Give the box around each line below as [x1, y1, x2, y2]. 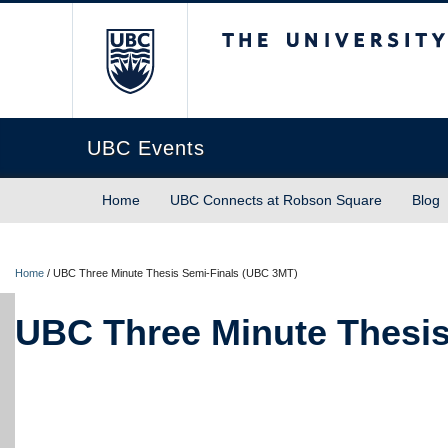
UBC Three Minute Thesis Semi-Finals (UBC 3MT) [53, 267, 298, 279]
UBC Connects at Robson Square [170, 192, 382, 208]
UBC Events [87, 137, 205, 159]
